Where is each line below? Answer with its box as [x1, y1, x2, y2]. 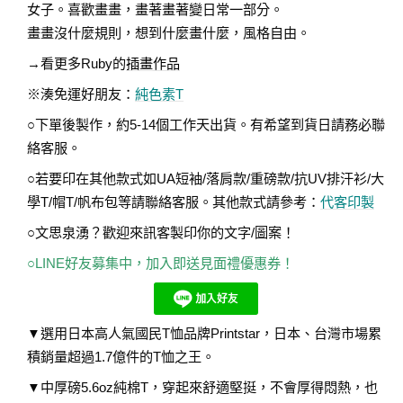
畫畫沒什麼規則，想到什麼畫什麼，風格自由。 [27, 25, 310, 41]
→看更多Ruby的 [27, 56, 126, 72]
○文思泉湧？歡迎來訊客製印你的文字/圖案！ [27, 225, 295, 241]
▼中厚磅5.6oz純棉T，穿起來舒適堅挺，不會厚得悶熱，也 [27, 380, 378, 396]
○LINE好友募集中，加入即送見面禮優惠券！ [27, 255, 294, 272]
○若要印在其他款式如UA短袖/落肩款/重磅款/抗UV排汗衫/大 [27, 171, 384, 187]
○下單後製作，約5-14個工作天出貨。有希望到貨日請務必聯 [27, 117, 385, 133]
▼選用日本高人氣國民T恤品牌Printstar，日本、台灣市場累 [27, 326, 381, 342]
